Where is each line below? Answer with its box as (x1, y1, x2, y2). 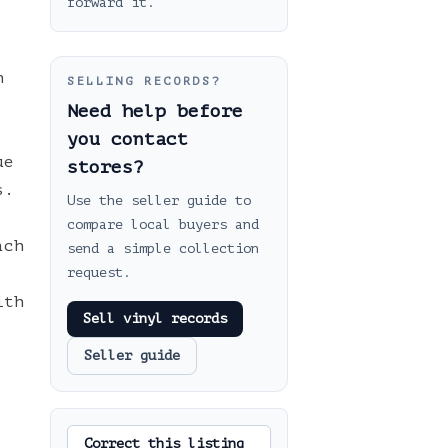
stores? (67, 157, 144, 177)
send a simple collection (67, 241, 259, 256)
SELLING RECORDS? (67, 74, 222, 88)
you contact (67, 129, 188, 149)
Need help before (67, 101, 243, 121)
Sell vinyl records (83, 311, 227, 326)
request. (67, 265, 131, 280)
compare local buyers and (67, 217, 259, 232)
